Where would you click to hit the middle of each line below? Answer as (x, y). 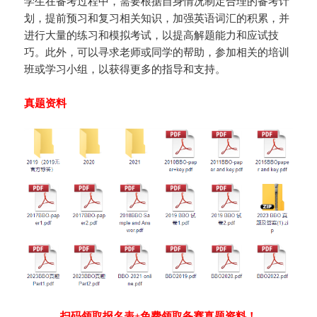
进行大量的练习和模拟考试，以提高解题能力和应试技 (152, 35)
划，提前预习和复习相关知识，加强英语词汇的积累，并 (157, 18)
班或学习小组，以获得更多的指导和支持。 (125, 69)
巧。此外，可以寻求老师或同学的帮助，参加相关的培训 (157, 52)
